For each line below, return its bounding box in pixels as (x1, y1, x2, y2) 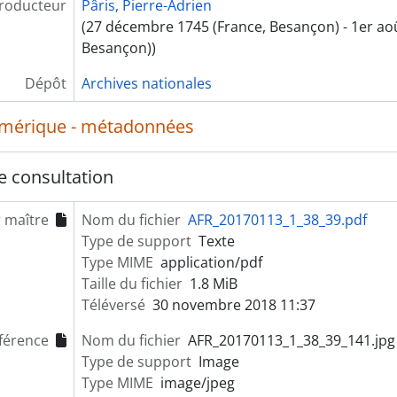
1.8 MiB (189, 274, 237, 293)
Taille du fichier (81, 274, 183, 293)
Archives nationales (81, 74, 212, 93)
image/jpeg (160, 373, 235, 393)
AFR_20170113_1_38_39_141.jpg (187, 331, 395, 350)
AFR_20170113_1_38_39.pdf (187, 210, 367, 230)
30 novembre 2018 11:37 (152, 295, 315, 315)
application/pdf (160, 253, 262, 272)
